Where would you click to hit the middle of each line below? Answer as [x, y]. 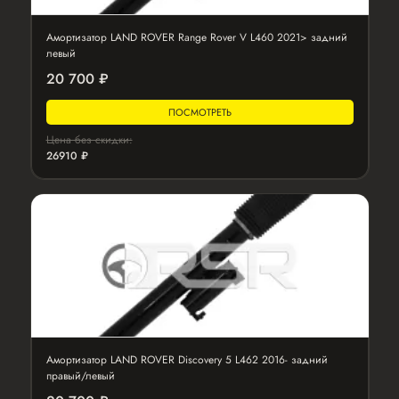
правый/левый [80, 376]
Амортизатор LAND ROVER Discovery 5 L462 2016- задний [187, 360]
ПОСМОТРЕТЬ [199, 112]
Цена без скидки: [89, 140]
